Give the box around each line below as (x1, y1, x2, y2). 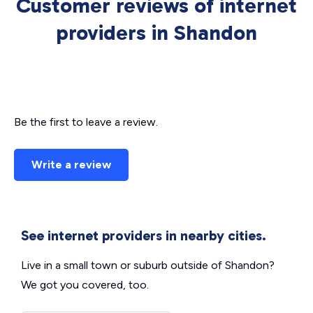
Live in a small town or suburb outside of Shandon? (21, 259, 275, 272)
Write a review (31, 158, 111, 171)
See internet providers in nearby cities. (21, 227, 266, 244)
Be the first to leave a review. (14, 115, 158, 129)
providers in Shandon (56, 20, 257, 45)
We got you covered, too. (21, 278, 149, 291)
